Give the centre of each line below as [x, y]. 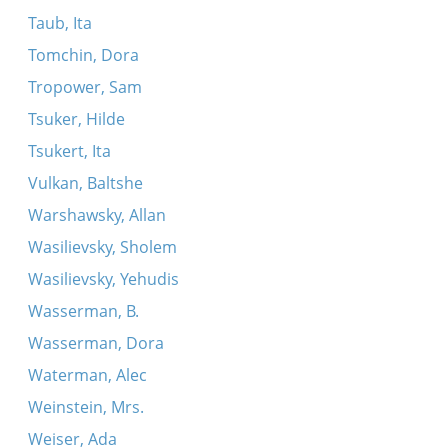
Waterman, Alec [87, 375]
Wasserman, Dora [95, 343]
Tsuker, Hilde [76, 119]
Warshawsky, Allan [96, 215]
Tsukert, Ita [69, 151]
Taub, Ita [59, 23]
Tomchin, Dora [83, 55]
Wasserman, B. [83, 311]
